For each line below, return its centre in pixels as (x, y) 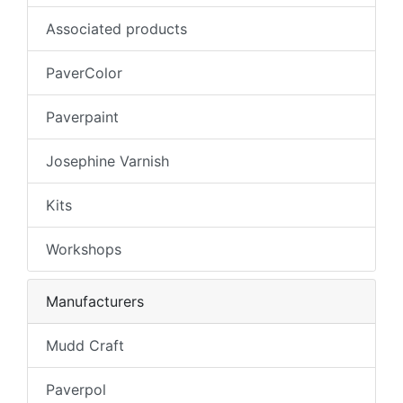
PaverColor (84, 73)
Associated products (116, 29)
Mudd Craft (85, 346)
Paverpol (76, 390)
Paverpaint (82, 117)
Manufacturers (95, 302)
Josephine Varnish (107, 161)
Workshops (84, 250)
